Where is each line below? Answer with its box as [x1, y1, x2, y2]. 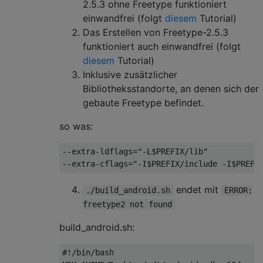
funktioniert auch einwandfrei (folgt [83, 40, 241, 52]
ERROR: [224, 185, 252, 195]
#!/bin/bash [62, 247, 114, 257]
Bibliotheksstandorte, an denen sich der [83, 82, 259, 95]
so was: [59, 120, 93, 132]
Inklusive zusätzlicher [83, 68, 177, 80]
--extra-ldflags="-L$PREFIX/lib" [62, 146, 213, 156]
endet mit [173, 183, 221, 195]
